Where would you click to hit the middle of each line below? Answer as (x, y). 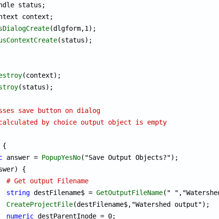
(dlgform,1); (73, 28)
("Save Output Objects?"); (130, 157)
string (18, 192)
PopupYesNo (61, 157)
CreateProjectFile (40, 204)
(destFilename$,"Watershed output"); (142, 204)
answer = (22, 157)
